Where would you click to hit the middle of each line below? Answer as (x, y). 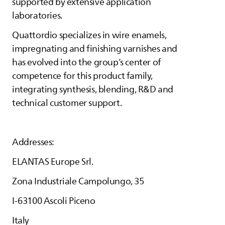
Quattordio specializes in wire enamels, (89, 35)
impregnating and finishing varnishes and (95, 49)
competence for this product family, (83, 76)
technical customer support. (67, 103)
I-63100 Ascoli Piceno (54, 201)
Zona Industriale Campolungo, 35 (78, 181)
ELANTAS (31, 162)
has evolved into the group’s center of (87, 62)
